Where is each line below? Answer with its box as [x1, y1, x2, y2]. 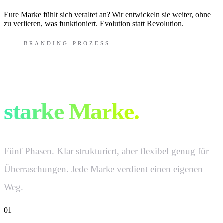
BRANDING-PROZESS [24, 40, 110, 46]
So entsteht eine [4, 76, 152, 103]
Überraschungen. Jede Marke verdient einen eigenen [4, 164, 203, 175]
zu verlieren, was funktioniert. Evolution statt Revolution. [4, 19, 184, 28]
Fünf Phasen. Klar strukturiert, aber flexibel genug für [4, 146, 209, 157]
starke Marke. [4, 98, 139, 125]
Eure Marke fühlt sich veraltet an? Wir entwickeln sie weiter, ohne [4, 10, 211, 19]
